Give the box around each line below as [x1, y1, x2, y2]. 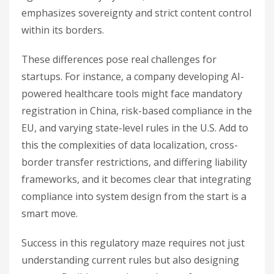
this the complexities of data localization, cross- [21, 138, 238, 152]
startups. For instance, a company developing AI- [21, 69, 244, 83]
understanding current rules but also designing [21, 253, 239, 267]
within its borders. [21, 23, 104, 37]
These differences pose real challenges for [21, 52, 217, 66]
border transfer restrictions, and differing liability [21, 155, 247, 169]
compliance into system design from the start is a [21, 189, 246, 203]
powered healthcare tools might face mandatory [21, 86, 242, 100]
